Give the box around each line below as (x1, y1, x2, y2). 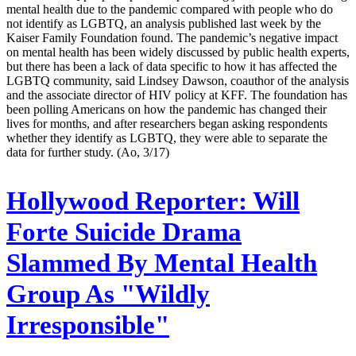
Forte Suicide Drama (6, 217, 242, 246)
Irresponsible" (6, 310, 169, 339)
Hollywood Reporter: (6, 186, 247, 215)
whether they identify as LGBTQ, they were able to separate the (6, 130, 327, 145)
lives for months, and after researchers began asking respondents (6, 116, 327, 130)
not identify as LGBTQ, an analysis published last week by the (6, 16, 321, 30)
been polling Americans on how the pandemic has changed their (6, 102, 327, 116)
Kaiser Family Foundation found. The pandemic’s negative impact (6, 30, 338, 44)
